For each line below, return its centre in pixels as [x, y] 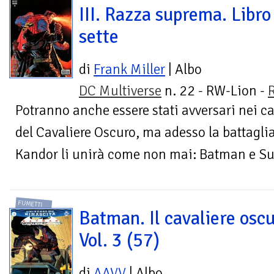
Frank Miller [129, 70]
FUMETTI [31, 203]
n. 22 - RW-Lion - [215, 91]
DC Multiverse [120, 91]
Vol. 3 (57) [119, 240]
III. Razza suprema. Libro [175, 15]
